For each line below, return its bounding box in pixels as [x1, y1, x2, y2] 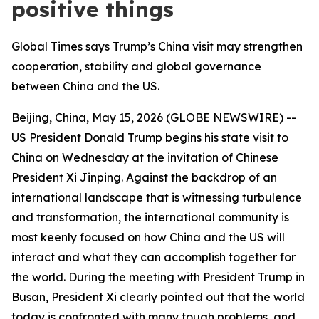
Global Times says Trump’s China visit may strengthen [11, 39, 303, 53]
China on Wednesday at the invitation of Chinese [11, 150, 278, 164]
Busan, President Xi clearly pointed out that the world [11, 290, 305, 304]
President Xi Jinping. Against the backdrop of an [11, 170, 277, 184]
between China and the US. [11, 79, 159, 93]
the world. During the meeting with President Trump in [11, 270, 305, 284]
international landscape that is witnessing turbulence [11, 190, 302, 204]
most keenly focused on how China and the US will [11, 230, 285, 244]
